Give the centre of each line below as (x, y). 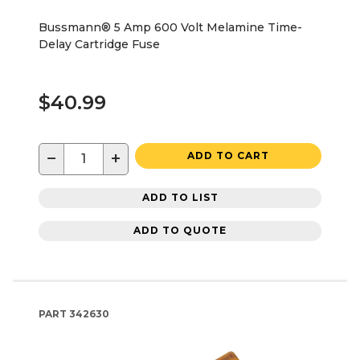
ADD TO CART (228, 155)
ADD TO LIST (180, 198)
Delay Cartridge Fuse (99, 44)
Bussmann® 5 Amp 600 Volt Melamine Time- (170, 27)
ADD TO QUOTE (180, 231)
